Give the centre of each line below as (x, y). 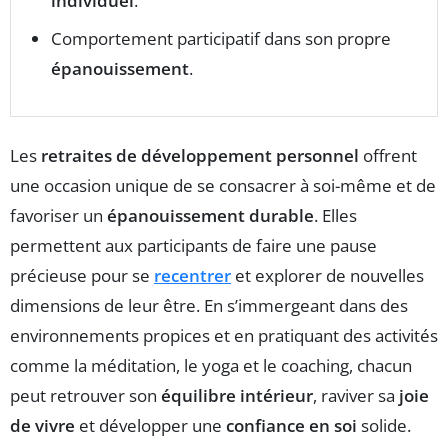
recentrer (192, 276)
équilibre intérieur (237, 396)
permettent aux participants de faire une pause (193, 246)
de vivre (42, 426)
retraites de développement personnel (200, 156)
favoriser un (58, 216)
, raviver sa (356, 396)
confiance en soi (291, 426)
